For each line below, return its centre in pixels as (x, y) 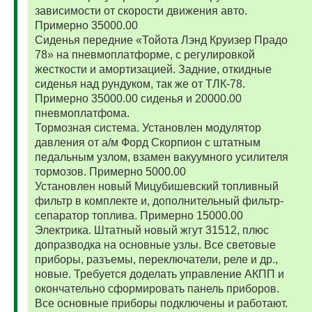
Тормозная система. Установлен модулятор (148, 128)
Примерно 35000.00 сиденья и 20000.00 (138, 99)
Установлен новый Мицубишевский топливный (156, 187)
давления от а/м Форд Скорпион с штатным (147, 143)
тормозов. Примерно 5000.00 (110, 172)
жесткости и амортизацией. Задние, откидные (153, 70)
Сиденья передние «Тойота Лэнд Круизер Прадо (161, 40)
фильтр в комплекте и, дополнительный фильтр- (159, 201)
